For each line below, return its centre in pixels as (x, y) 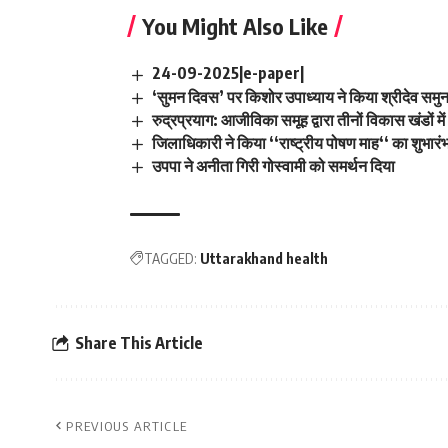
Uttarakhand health (264, 259)
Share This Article (139, 342)
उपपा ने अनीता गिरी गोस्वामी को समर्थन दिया (274, 165)
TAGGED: (170, 259)
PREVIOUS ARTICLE (127, 426)
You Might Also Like (235, 26)
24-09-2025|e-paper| (228, 73)
